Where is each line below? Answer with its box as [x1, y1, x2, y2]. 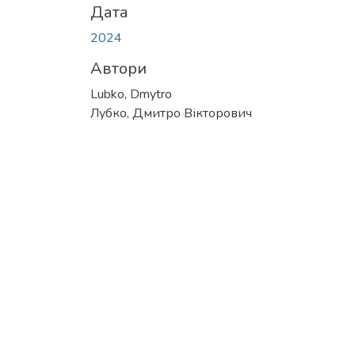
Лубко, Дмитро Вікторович [90, 104, 252, 122]
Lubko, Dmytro [90, 85, 172, 103]
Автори [90, 57, 147, 79]
